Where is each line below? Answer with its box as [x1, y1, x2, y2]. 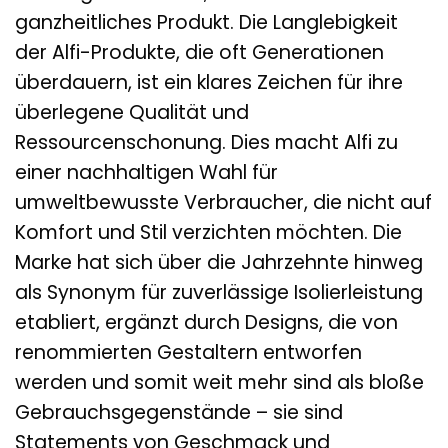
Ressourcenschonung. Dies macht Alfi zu [15, 129, 398, 157]
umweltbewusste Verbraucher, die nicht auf [15, 189, 432, 217]
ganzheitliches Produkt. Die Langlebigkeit [15, 9, 398, 37]
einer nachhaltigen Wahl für [15, 159, 278, 187]
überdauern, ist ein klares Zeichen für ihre [15, 69, 403, 97]
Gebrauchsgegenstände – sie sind [15, 399, 343, 427]
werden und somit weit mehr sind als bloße [15, 369, 424, 397]
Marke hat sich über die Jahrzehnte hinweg [15, 249, 423, 277]
